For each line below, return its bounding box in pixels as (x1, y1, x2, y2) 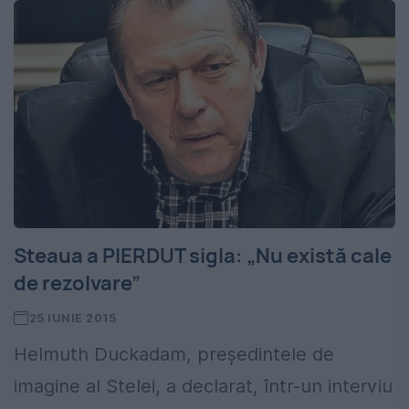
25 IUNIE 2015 (28, 310, 117, 326)
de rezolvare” (14, 269, 141, 298)
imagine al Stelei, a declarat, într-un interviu (14, 375, 393, 398)
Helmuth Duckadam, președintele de (14, 343, 334, 366)
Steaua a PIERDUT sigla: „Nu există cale (14, 242, 392, 270)
